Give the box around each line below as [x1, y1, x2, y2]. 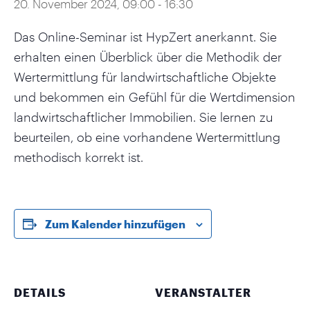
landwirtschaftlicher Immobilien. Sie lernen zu [14, 109, 273, 125]
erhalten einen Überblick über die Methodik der [14, 48, 282, 64]
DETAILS [14, 285, 66, 299]
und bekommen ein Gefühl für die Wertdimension [14, 89, 295, 104]
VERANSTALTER [155, 285, 251, 299]
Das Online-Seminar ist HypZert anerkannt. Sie [14, 28, 277, 44]
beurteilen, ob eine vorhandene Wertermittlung [14, 129, 280, 145]
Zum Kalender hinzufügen [45, 217, 185, 230]
